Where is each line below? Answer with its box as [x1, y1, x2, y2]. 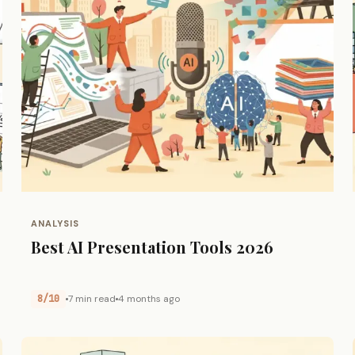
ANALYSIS [30, 217, 80, 229]
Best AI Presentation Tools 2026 [30, 235, 273, 258]
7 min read [67, 292, 116, 305]
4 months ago [117, 292, 180, 305]
